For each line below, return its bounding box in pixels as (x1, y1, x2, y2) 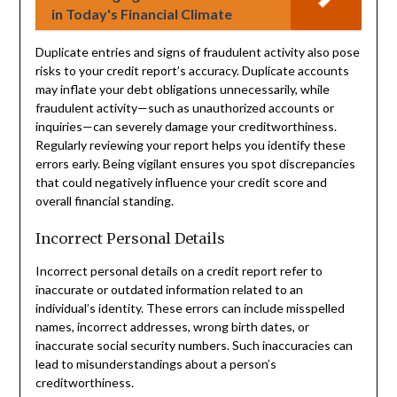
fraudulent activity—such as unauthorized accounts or (35, 99, 334, 115)
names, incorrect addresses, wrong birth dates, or (35, 318, 309, 334)
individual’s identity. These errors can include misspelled (35, 300, 345, 315)
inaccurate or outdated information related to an (35, 281, 303, 297)
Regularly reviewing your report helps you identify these (35, 136, 346, 152)
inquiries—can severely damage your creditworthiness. (35, 118, 337, 134)
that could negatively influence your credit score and (35, 174, 327, 190)
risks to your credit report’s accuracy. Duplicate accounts (35, 62, 349, 78)
